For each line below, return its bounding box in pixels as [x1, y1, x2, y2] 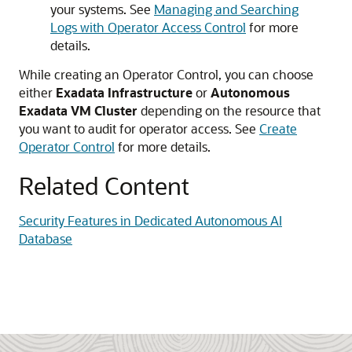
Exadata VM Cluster [19, 102, 137, 119]
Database [19, 230, 72, 247]
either [19, 84, 56, 101]
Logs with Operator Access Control [50, 19, 246, 35]
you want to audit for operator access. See [19, 120, 259, 137]
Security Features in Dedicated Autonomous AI [19, 212, 282, 229]
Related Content [19, 170, 189, 201]
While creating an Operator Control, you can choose [19, 66, 313, 82]
